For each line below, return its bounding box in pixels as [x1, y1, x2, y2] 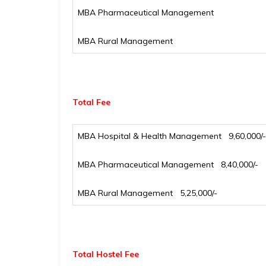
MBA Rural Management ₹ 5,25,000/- [78, 188, 217, 198]
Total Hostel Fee [72, 249, 139, 259]
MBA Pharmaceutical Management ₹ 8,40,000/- [78, 159, 258, 170]
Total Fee [72, 97, 110, 107]
